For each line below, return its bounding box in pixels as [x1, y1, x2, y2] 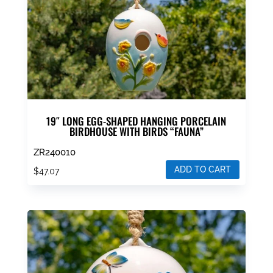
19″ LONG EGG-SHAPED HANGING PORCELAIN [46, 113, 227, 129]
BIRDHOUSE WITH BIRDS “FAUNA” [69, 124, 204, 140]
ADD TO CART [174, 164, 232, 174]
